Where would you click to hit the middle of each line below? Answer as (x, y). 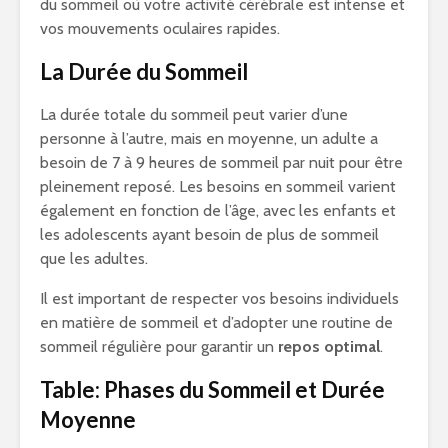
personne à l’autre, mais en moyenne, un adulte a (209, 139)
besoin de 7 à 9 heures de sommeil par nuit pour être (221, 163)
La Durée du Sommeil (144, 72)
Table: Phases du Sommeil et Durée (212, 390)
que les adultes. (94, 259)
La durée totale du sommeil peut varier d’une (194, 115)
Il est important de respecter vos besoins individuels (219, 299)
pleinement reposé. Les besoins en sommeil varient (218, 187)
